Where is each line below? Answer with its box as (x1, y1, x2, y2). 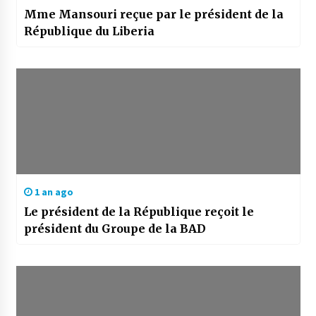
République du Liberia (23, 24, 154, 39)
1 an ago (32, 186, 73, 199)
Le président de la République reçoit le (23, 205, 254, 219)
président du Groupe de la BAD (23, 221, 206, 236)
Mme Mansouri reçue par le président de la (23, 7, 284, 22)
